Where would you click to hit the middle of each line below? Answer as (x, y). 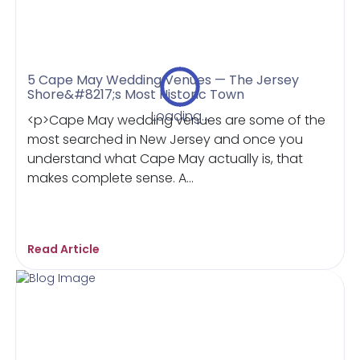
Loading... (180, 116)
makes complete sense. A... (111, 178)
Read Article (64, 249)
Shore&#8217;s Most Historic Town (136, 94)
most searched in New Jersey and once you (166, 139)
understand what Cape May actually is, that (166, 158)
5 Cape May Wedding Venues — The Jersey (164, 80)
